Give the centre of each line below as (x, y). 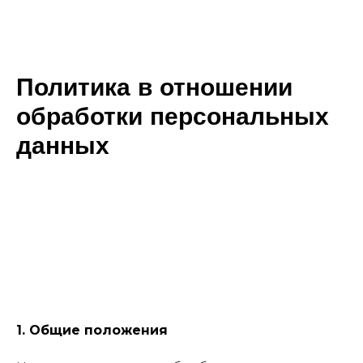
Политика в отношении (154, 87)
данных (63, 145)
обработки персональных (173, 116)
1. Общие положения (92, 330)
